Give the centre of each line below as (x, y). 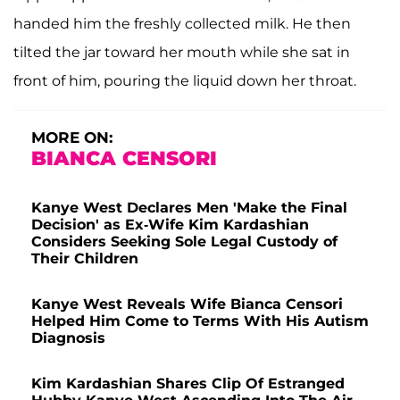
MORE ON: (72, 137)
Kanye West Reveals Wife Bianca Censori (187, 304)
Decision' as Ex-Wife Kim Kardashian (170, 224)
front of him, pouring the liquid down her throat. (185, 80)
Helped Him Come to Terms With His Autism (200, 321)
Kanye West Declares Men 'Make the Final (189, 207)
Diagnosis (68, 337)
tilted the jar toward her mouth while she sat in (182, 52)
